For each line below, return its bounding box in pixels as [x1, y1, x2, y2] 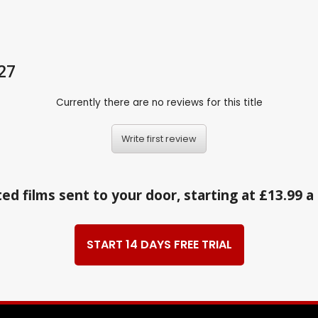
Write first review [121, 133, 197, 146]
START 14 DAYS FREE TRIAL [86, 236, 232, 253]
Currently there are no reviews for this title [55, 96, 263, 110]
